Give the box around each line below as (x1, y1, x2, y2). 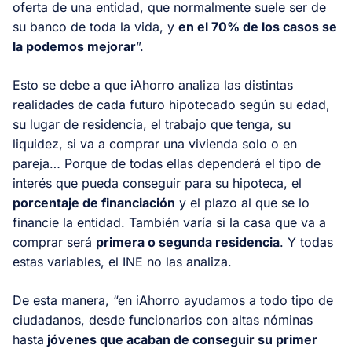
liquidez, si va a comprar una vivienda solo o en (13, 135, 297, 152)
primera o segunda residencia (96, 233, 280, 250)
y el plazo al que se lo (175, 194, 310, 211)
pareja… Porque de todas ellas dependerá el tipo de (13, 155, 321, 171)
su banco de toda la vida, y (13, 18, 178, 35)
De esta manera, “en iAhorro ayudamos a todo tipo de (13, 291, 333, 308)
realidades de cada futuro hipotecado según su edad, (13, 96, 330, 112)
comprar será (13, 233, 96, 250)
